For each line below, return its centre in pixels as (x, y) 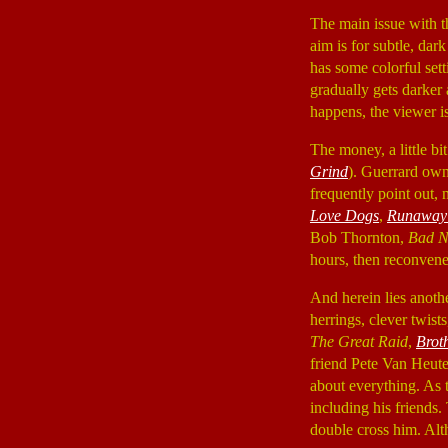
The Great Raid (359, 341)
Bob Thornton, (359, 237)
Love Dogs (344, 215)
